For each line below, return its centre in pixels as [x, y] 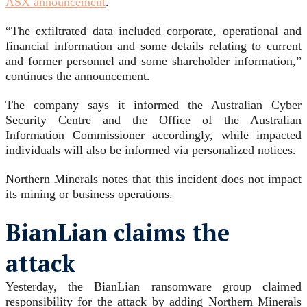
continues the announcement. [78, 76]
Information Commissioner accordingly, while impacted [153, 135]
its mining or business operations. [89, 194]
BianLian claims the [118, 233]
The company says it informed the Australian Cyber [153, 105]
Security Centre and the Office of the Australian [153, 120]
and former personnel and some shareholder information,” [153, 61]
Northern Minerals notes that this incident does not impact [153, 179]
